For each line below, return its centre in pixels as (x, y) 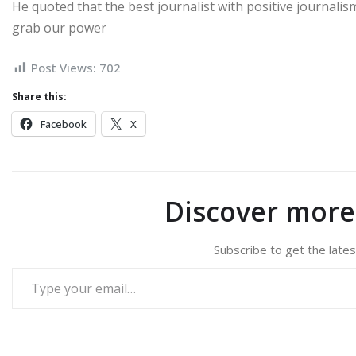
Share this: (39, 97)
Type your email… (16, 267)
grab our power (59, 27)
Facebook (64, 124)
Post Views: (64, 67)
